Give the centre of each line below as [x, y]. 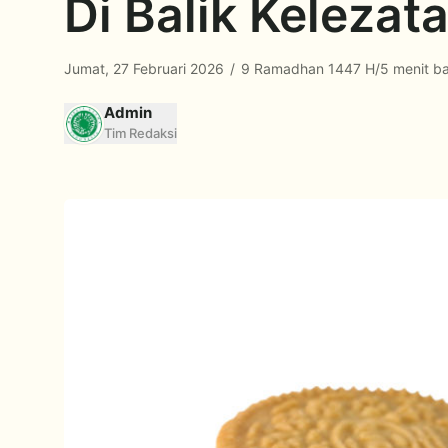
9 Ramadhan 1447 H [306, 68]
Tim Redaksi [140, 133]
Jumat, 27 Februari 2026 [146, 68]
